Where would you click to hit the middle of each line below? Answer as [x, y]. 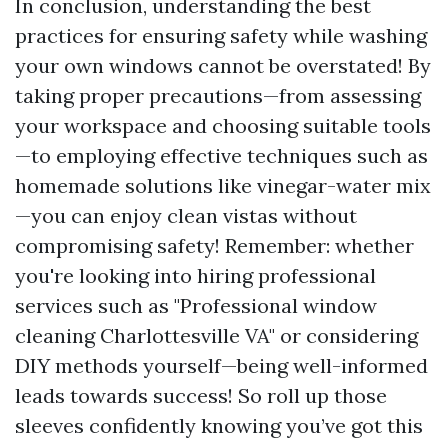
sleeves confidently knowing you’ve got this [219, 425]
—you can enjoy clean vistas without [186, 215]
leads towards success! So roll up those [201, 395]
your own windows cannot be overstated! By [223, 65]
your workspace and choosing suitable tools [223, 125]
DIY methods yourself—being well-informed [221, 365]
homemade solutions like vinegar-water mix [223, 185]
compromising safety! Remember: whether [214, 245]
